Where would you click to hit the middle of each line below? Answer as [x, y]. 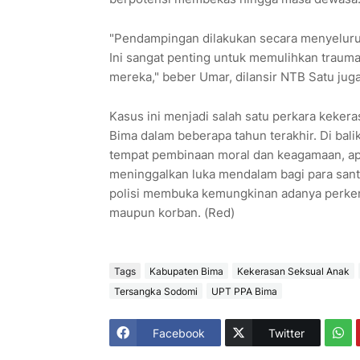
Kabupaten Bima [186, 271]
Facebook [178, 333]
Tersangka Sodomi [155, 291]
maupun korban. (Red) [172, 213]
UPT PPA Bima [244, 291]
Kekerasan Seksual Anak [293, 271]
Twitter [286, 333]
